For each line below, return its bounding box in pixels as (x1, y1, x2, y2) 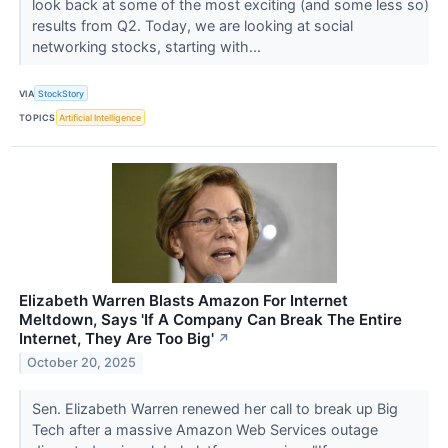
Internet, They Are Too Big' (19, 328, 214, 348)
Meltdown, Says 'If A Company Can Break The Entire (19, 309, 402, 329)
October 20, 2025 (27, 355, 137, 371)
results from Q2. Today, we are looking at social (31, 17, 353, 35)
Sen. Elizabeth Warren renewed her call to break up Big (31, 399, 398, 417)
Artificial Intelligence (59, 112, 142, 124)
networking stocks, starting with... (31, 38, 265, 56)
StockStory (38, 87, 85, 99)
